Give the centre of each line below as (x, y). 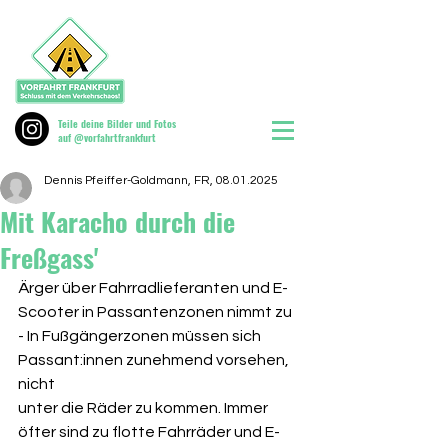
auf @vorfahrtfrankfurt (107, 137)
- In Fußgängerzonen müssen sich (141, 336)
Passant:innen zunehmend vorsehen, (155, 360)
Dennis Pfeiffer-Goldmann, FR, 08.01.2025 (161, 180)
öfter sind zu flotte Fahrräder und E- (149, 432)
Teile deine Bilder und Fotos (117, 123)
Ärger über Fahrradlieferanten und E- (153, 288)
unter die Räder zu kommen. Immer (144, 408)
